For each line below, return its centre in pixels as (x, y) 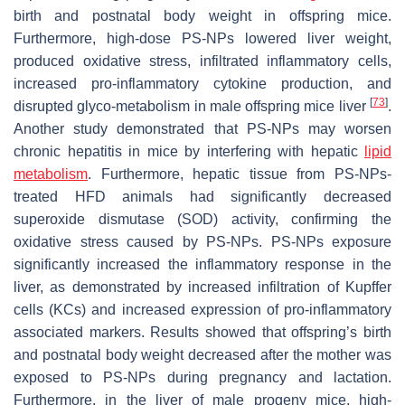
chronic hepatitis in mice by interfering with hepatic (189, 151)
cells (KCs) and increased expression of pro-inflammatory (202, 309)
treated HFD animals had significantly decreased (202, 196)
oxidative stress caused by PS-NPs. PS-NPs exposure (202, 241)
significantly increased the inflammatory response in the (202, 264)
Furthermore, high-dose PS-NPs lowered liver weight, (202, 38)
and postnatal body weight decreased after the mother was (202, 354)
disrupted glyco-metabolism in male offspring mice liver (192, 106)
